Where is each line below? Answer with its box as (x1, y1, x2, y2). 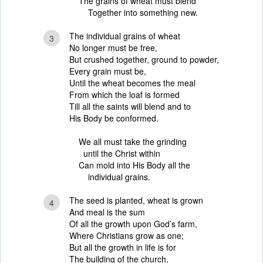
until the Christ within (79, 147, 160, 159)
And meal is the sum (69, 206, 145, 218)
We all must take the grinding (79, 136, 187, 147)
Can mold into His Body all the (79, 159, 190, 171)
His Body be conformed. (69, 112, 159, 124)
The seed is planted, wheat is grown (69, 194, 203, 206)
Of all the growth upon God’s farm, (69, 218, 197, 230)
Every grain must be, (69, 65, 146, 77)
